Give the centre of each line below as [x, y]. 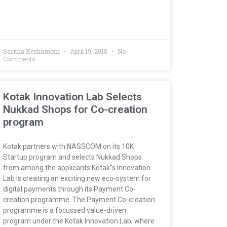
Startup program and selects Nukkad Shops [72, 157]
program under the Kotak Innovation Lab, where [79, 221]
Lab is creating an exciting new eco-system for [77, 178]
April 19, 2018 [89, 51]
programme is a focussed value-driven [65, 210]
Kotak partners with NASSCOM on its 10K [68, 146]
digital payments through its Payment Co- [69, 189]
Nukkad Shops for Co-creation [75, 109]
